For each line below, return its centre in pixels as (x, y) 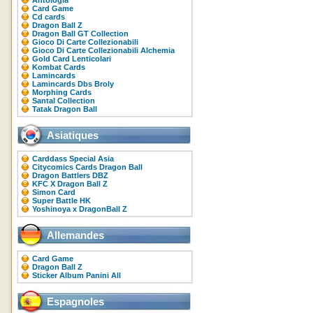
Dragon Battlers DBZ (70, 175)
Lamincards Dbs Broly (73, 84)
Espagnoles (75, 301)
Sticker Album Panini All (77, 275)
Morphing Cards (62, 92)
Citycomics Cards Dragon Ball (87, 167)
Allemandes (75, 235)
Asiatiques (73, 135)
